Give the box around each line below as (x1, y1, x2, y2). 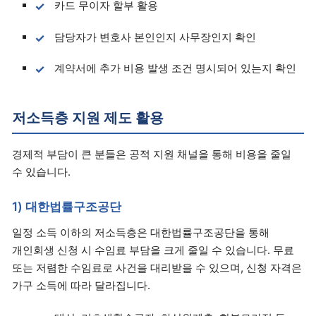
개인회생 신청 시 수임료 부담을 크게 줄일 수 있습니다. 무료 (12, 243, 294, 257)
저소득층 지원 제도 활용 (12, 109, 164, 127)
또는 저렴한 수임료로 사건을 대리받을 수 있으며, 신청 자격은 (12, 261, 302, 275)
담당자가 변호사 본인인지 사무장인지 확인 (54, 30, 257, 44)
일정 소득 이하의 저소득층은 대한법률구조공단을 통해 (12, 226, 269, 240)
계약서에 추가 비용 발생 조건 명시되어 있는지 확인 (54, 61, 297, 75)
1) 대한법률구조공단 (12, 199, 121, 214)
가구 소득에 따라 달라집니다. (12, 279, 150, 293)
